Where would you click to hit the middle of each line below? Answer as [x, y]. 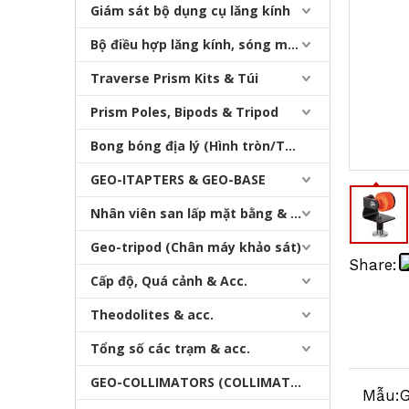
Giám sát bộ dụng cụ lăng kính [190, 11]
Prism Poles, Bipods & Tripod [184, 112]
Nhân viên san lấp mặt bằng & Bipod [296, 214]
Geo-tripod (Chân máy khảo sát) [196, 247]
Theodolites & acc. [152, 315]
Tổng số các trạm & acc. [170, 349]
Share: [373, 265]
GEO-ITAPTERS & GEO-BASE [178, 180]
